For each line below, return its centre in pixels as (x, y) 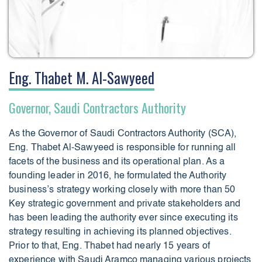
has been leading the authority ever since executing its (123, 218)
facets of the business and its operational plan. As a (117, 162)
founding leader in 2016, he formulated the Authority (118, 176)
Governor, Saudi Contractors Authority (97, 107)
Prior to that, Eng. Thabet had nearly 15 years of (109, 246)
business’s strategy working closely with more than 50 (122, 190)
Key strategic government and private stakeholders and (125, 204)
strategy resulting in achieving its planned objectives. (120, 232)
